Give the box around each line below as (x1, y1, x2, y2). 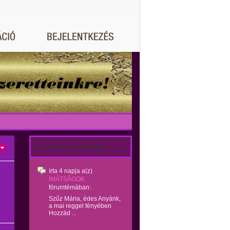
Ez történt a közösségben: (37, 143, 109, 150)
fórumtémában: (49, 184, 91, 191)
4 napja (59, 167, 80, 175)
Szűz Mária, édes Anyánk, (49, 195, 121, 202)
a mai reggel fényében (49, 202, 111, 209)
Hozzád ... (49, 209, 76, 217)
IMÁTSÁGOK (49, 176, 85, 183)
